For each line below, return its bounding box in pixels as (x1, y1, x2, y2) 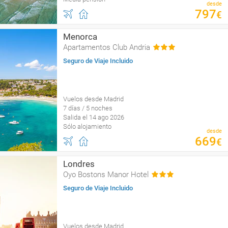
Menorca (63, 32, 97, 42)
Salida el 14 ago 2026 (63, 113, 124, 121)
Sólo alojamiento (63, 123, 111, 130)
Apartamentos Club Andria (63, 43, 150, 52)
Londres (63, 159, 95, 169)
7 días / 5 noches (63, 104, 112, 112)
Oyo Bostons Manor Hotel (63, 170, 149, 179)
